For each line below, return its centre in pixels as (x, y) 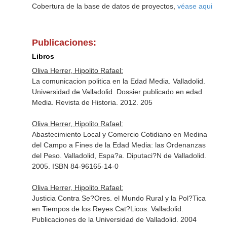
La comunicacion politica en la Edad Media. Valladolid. (118, 81)
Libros (43, 56)
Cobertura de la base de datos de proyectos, (104, 6)
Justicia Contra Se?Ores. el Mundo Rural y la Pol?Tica (119, 198)
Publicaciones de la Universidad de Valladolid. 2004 (114, 219)
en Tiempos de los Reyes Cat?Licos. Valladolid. (107, 209)
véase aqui (195, 6)
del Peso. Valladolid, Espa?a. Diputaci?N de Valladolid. (119, 156)
